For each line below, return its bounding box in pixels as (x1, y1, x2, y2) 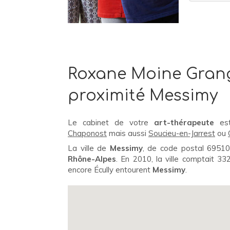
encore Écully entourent (68, 165, 152, 175)
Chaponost (68, 128, 107, 138)
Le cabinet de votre (68, 118, 154, 127)
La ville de (68, 143, 110, 153)
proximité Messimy (68, 87, 218, 104)
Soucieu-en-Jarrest (148, 128, 215, 138)
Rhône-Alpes (68, 154, 116, 164)
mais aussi (107, 128, 148, 138)
